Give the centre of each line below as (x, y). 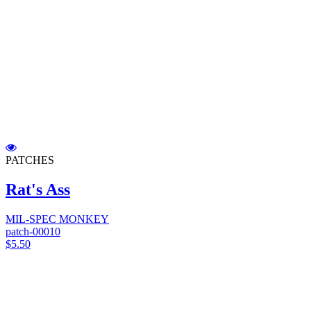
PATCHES (30, 160)
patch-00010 (33, 232)
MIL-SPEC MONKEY (57, 219)
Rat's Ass (38, 190)
